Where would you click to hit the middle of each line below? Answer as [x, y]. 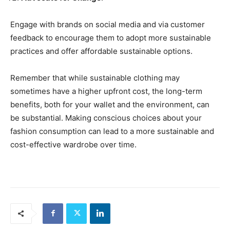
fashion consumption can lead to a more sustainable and [112, 131]
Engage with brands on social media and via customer [108, 24]
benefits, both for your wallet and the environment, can [110, 104]
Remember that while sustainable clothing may [95, 78]
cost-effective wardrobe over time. [73, 144]
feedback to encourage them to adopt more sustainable [111, 37]
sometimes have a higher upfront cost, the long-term [106, 91]
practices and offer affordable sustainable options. [101, 51]
